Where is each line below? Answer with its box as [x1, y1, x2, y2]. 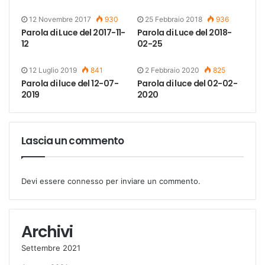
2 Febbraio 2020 [145, 65, 199, 75]
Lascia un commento [21, 133, 124, 148]
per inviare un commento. [104, 176, 201, 186]
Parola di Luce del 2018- [137, 26, 232, 38]
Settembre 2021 [21, 243, 80, 253]
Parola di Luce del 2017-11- [21, 26, 125, 38]
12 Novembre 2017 [29, 14, 91, 24]
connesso [67, 176, 104, 186]
